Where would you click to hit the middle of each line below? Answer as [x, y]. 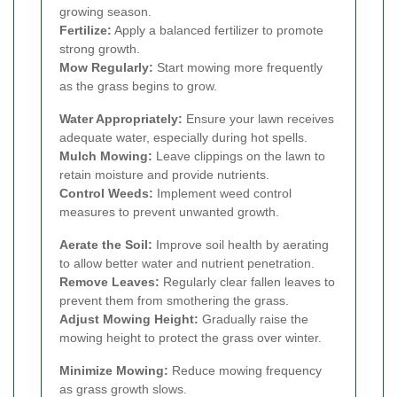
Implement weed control [222, 193]
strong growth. [100, 48]
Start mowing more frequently [238, 67]
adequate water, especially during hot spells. [183, 137]
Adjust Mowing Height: [129, 319]
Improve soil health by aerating [241, 244]
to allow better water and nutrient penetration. [187, 263]
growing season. [105, 11]
